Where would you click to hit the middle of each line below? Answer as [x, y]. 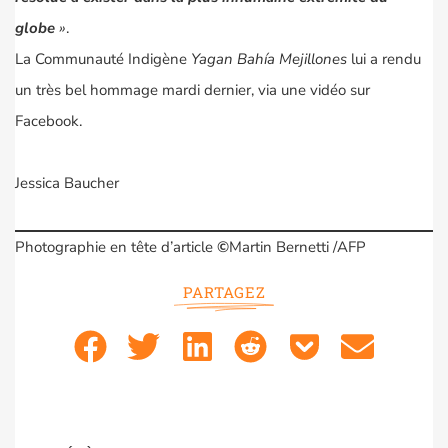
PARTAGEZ [224, 292]
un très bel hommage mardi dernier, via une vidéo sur [192, 90]
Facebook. [48, 121]
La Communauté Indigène [101, 59]
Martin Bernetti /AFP [297, 247]
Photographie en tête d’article [116, 247]
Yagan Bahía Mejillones [269, 59]
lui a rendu [384, 59]
